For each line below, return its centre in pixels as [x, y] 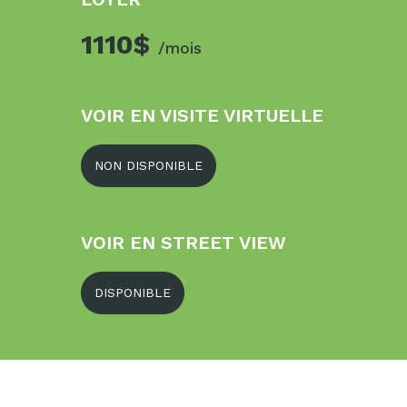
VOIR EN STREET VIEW [184, 242]
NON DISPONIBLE [149, 165]
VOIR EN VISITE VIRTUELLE [202, 115]
